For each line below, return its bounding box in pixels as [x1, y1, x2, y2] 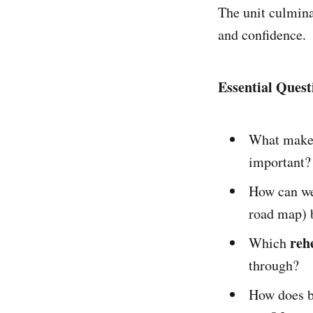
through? [249, 255, 299, 275]
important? [249, 152, 311, 171]
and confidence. [218, 24, 306, 44]
